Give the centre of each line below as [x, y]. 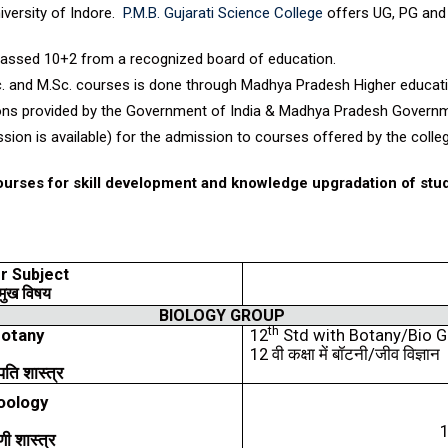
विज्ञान [422, 354]
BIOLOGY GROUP [224, 315]
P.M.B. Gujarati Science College [221, 13]
